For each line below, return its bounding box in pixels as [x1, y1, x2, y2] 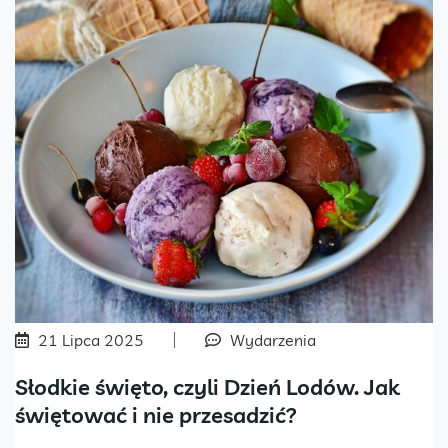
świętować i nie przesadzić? [15, 401, 297, 430]
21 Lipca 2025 [38, 330, 144, 351]
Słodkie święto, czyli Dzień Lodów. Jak [15, 373, 400, 402]
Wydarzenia [230, 330, 316, 351]
